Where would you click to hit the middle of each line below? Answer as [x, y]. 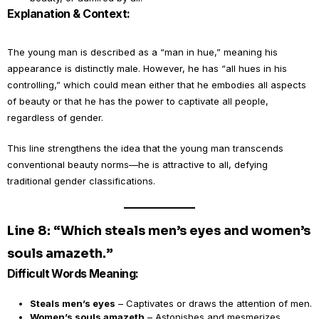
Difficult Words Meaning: [73, 273]
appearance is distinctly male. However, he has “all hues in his [147, 68]
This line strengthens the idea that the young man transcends [145, 148]
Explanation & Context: [69, 14]
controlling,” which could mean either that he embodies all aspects [157, 85]
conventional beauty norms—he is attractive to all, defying [137, 164]
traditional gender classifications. [81, 181]
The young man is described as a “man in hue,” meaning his [142, 52]
